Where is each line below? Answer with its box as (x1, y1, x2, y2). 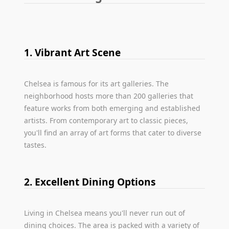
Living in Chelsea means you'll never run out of (24, 208, 186, 218)
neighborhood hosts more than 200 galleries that (24, 90, 194, 101)
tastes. (24, 140, 47, 150)
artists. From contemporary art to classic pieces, (24, 115, 189, 125)
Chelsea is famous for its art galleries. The (24, 78, 169, 88)
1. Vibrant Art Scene (24, 45, 121, 59)
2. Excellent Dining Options (24, 174, 156, 189)
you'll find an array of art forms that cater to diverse (24, 127, 202, 138)
